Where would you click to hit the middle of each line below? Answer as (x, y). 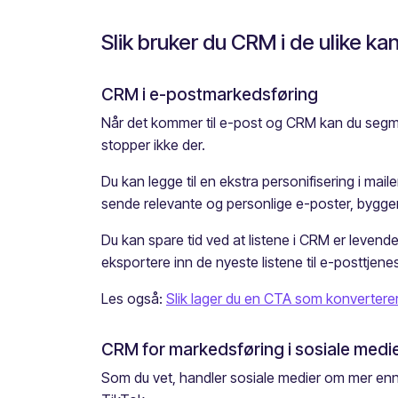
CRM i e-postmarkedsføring (210, 95)
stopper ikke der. (153, 145)
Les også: (134, 299)
